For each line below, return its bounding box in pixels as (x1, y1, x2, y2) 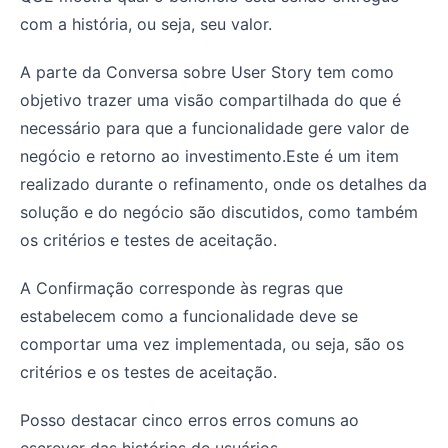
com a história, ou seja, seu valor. (20, 13, 272, 34)
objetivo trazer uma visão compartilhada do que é (20, 89, 401, 110)
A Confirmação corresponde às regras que (20, 277, 343, 298)
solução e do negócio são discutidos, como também (20, 201, 418, 222)
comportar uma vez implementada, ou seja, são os (20, 333, 404, 354)
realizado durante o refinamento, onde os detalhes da (20, 173, 427, 194)
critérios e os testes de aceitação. (20, 361, 277, 382)
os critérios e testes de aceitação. (20, 229, 277, 250)
